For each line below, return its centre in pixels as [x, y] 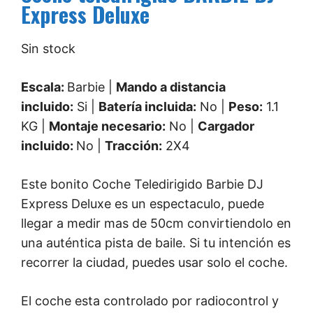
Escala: [44, 87]
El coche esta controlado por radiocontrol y [150, 300]
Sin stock [48, 48]
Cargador [226, 126]
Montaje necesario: [107, 126]
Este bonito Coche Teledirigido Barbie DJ [142, 184]
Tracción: [133, 145]
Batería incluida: [147, 106]
